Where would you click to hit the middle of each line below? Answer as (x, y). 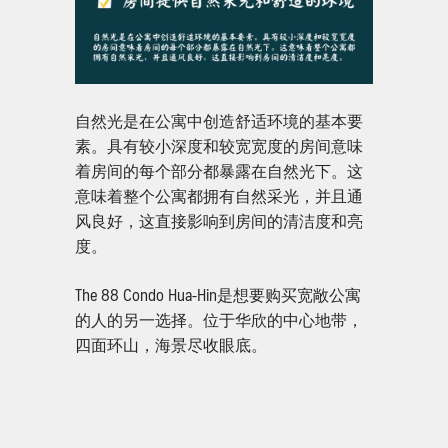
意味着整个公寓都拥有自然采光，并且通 (219, 195)
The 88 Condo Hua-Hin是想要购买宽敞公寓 (218, 294)
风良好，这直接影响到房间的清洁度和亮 (219, 220)
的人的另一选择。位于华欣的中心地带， (219, 319)
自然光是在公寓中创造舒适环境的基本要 (219, 120)
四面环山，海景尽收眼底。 (171, 344)
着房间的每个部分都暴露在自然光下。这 (219, 170)
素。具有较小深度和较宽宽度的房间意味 (219, 145)
